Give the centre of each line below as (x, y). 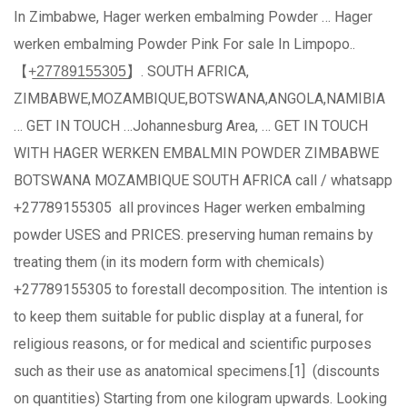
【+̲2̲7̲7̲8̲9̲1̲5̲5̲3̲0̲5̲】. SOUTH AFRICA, (131, 71)
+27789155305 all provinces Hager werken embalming (189, 208)
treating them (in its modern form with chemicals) (169, 262)
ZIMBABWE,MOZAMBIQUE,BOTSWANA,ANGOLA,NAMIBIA (199, 99)
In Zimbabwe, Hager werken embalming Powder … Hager (193, 17)
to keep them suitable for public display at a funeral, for (189, 317)
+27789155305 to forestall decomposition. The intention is (201, 289)
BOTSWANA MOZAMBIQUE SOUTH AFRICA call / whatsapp (203, 180)
